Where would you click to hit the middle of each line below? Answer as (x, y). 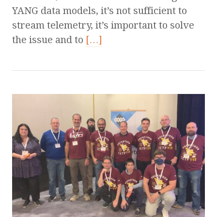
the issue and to (49, 40)
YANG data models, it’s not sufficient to (100, 11)
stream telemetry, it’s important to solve (103, 25)
